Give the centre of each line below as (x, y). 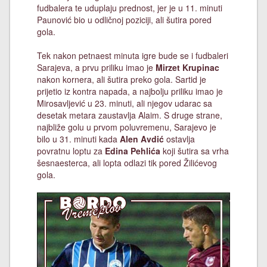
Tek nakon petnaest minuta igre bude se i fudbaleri (133, 55)
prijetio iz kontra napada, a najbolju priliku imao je (130, 91)
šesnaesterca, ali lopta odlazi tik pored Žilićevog (127, 162)
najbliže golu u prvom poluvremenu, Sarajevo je (127, 127)
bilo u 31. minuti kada (78, 139)
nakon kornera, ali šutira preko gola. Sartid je (122, 79)
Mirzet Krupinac (187, 67)
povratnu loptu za (71, 150)
